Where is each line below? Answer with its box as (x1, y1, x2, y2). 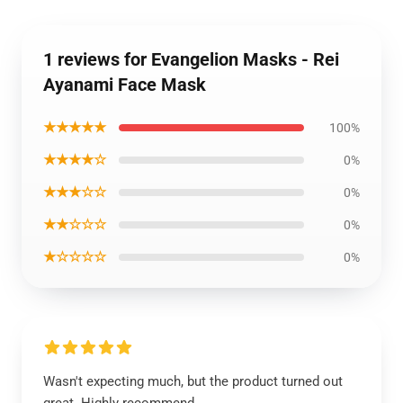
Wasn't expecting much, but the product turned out (43, 373, 343, 390)
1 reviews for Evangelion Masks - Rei (43, 49, 339, 70)
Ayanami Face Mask (43, 74, 206, 95)
